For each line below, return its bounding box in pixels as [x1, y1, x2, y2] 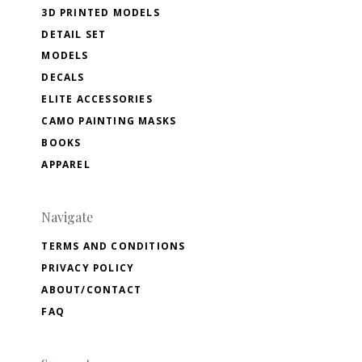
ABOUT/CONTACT [41, 283, 141, 297]
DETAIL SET [41, 27, 107, 41]
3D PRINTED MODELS [41, 5, 160, 19]
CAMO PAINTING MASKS [41, 114, 177, 128]
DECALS [41, 70, 85, 85]
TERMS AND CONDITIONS [41, 239, 186, 254]
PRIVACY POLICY [41, 261, 135, 276]
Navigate [41, 208, 94, 226]
